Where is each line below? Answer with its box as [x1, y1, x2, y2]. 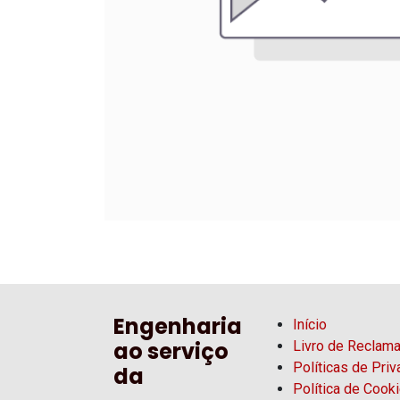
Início [293, 316, 327, 333]
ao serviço [113, 337, 229, 366]
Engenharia [113, 312, 242, 341]
